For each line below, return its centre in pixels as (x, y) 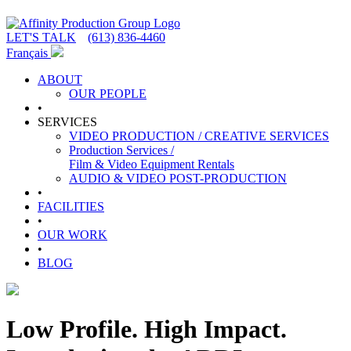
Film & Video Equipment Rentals (152, 164)
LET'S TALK (41, 37)
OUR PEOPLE (108, 94)
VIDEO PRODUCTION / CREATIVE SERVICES (199, 136)
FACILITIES (71, 206)
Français (29, 53)
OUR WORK (72, 235)
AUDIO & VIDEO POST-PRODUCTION (178, 178)
